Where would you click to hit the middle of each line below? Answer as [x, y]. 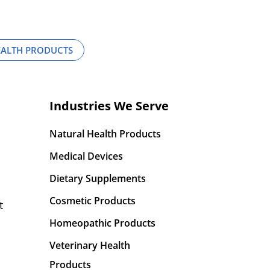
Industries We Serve [109, 106]
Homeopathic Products [102, 223]
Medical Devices [86, 156]
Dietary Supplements [98, 178]
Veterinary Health [90, 245]
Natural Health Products [105, 134]
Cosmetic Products [93, 201]
